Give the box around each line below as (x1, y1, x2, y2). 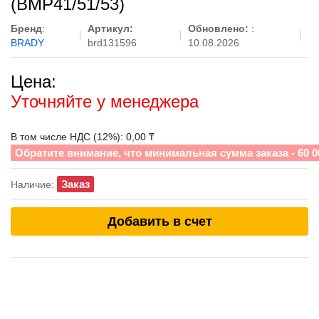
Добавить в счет (107, 214, 212, 229)
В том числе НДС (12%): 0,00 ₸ (11, 131, 155, 142)
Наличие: (11, 178, 57, 190)
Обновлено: (187, 23, 251, 34)
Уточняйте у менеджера (11, 92, 199, 111)
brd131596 (87, 37, 137, 48)
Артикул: (87, 23, 133, 34)
